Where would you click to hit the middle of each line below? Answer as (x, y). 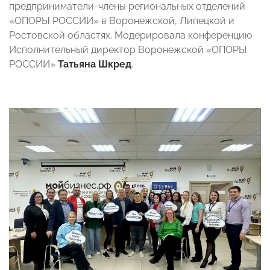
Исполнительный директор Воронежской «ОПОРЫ (128, 49)
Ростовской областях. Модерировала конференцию (130, 35)
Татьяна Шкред (95, 64)
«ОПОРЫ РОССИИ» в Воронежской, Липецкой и (122, 20)
